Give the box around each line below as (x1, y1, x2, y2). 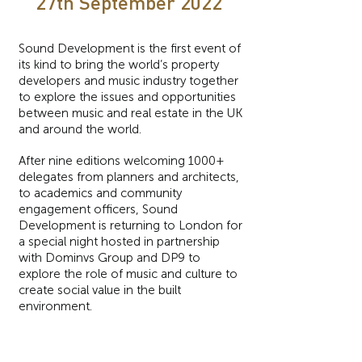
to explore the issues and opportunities (19, 90, 236, 104)
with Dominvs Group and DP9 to (19, 250, 200, 265)
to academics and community (19, 186, 182, 200)
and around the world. (19, 122, 141, 137)
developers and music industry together (19, 74, 238, 88)
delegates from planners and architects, (19, 170, 239, 184)
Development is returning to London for (19, 218, 242, 233)
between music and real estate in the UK (19, 106, 242, 120)
